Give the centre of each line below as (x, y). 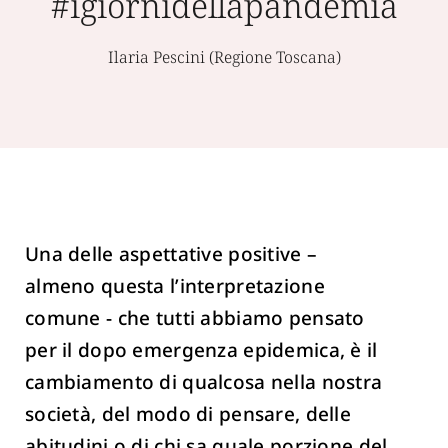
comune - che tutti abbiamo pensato (195, 318)
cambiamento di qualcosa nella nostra (204, 382)
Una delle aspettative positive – (171, 254)
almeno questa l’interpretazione (175, 286)
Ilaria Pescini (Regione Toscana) (224, 57)
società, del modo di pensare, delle (188, 414)
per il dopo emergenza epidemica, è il (201, 350)
